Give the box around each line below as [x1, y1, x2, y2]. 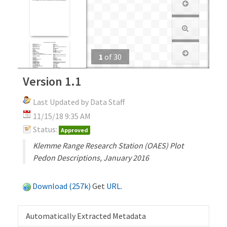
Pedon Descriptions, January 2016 [33, 152, 149, 163]
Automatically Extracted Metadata [26, 210, 146, 221]
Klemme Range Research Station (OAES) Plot [33, 140, 183, 150]
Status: [33, 124, 57, 134]
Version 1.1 [23, 73, 81, 89]
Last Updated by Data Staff [33, 96, 125, 107]
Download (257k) [32, 180, 91, 191]
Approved [61, 126, 88, 134]
